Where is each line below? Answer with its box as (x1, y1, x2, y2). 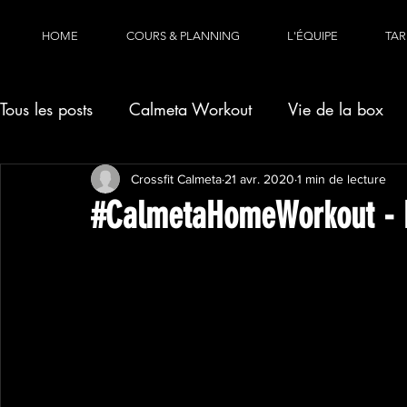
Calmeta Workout (129, 97, 252, 120)
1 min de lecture (297, 171, 386, 186)
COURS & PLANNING (126, 29, 240, 43)
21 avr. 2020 (224, 171, 294, 186)
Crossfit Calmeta (131, 171, 222, 186)
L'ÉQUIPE (287, 29, 338, 43)
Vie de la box (288, 97, 383, 120)
